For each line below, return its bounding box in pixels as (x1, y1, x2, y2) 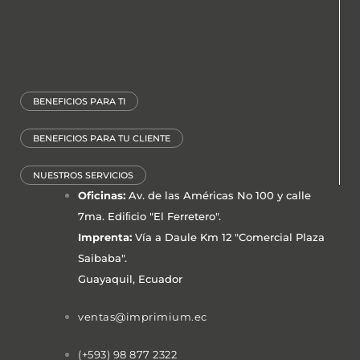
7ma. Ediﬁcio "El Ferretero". (78, 209, 221, 223)
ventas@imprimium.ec (78, 309, 207, 323)
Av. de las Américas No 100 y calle (125, 188, 311, 202)
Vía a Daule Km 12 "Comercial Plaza (132, 230, 325, 243)
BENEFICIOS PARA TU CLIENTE (33, 132, 170, 144)
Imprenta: (78, 230, 132, 243)
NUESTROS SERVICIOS (33, 169, 133, 181)
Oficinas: (78, 188, 125, 202)
